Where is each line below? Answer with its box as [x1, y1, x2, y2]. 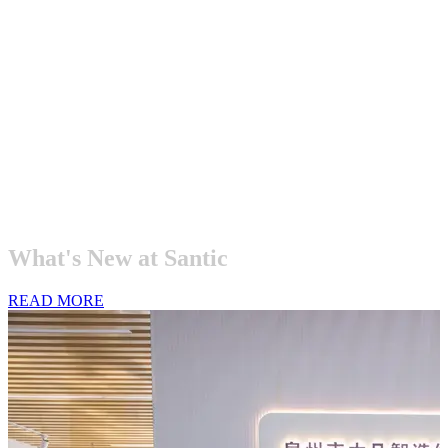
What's [8, 244, 81, 271]
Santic [164, 244, 228, 271]
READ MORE [8, 291, 104, 309]
